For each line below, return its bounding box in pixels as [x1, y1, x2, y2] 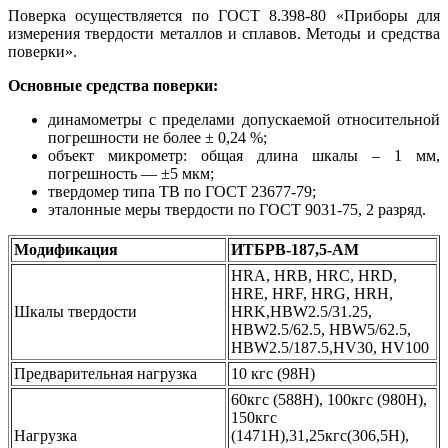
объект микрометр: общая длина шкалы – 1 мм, [48, 146, 440, 164]
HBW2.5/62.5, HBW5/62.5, [231, 320, 411, 338]
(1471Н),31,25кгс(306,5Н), [231, 426, 409, 444]
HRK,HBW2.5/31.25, [231, 302, 372, 320]
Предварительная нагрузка [14, 364, 197, 382]
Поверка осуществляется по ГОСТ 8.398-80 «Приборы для [8, 6, 440, 24]
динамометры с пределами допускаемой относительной [48, 110, 440, 128]
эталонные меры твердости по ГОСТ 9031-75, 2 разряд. [48, 200, 426, 218]
